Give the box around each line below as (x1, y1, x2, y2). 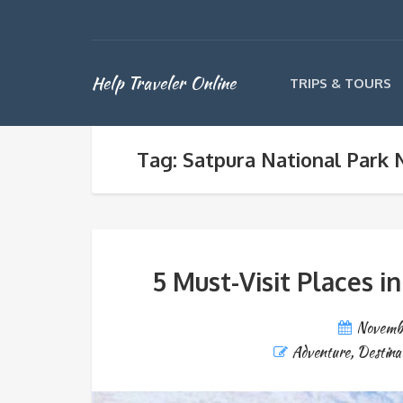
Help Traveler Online (92, 70, 236, 95)
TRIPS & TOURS (290, 75, 391, 92)
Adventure (291, 342, 350, 363)
